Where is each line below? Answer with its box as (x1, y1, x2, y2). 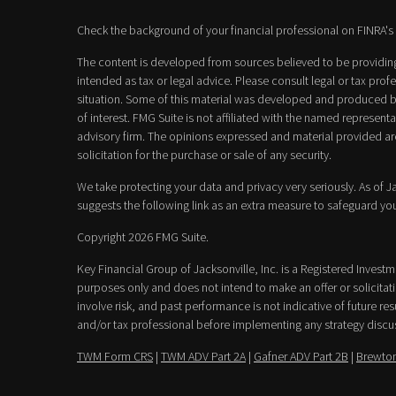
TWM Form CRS (77, 348, 153, 364)
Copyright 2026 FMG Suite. (77, 229, 209, 245)
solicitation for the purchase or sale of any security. (77, 147, 331, 163)
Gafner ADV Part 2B (254, 348, 348, 364)
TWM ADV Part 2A (161, 348, 246, 364)
